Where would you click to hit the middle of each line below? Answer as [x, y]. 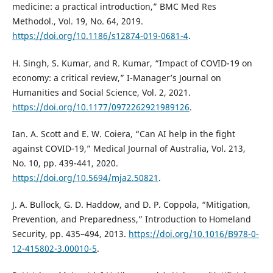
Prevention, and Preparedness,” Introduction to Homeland [131, 219]
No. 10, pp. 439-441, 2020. [65, 163]
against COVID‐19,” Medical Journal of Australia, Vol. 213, [129, 148]
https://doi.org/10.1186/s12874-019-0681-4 [100, 36]
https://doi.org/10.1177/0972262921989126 [101, 107]
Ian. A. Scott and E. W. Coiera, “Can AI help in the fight [123, 133]
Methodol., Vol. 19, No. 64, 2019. [77, 21]
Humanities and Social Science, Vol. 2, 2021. [101, 92]
